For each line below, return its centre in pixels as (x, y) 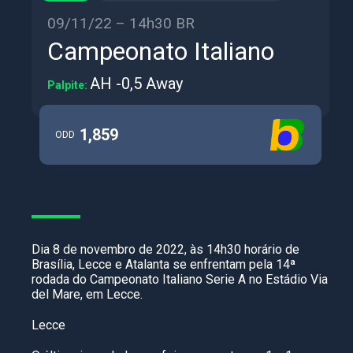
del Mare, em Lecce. (87, 294)
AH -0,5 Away (136, 84)
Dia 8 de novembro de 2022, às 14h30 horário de (165, 249)
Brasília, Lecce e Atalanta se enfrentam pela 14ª (163, 264)
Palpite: (69, 85)
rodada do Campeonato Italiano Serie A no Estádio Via (180, 279)
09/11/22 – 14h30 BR (121, 23)
